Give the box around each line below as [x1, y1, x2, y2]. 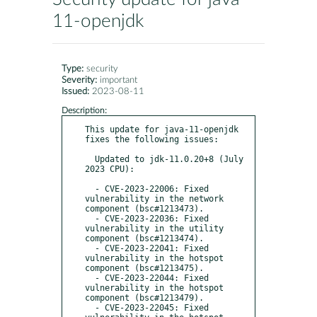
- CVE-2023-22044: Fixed [85, 272, 95, 283]
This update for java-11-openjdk [85, 124, 238, 134]
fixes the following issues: [85, 134, 219, 144]
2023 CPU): [85, 163, 134, 174]
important [97, 76, 137, 86]
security [83, 64, 118, 74]
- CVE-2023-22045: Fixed [85, 302, 95, 313]
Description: [62, 107, 107, 115]
